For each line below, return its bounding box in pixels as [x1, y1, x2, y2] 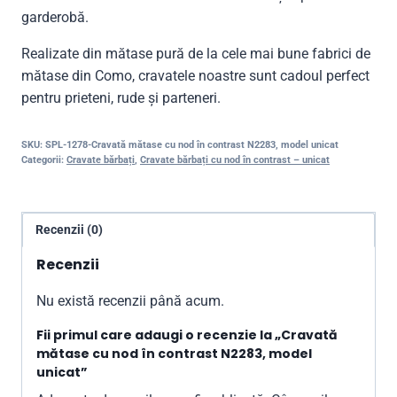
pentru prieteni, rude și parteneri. [21, 89, 221, 106]
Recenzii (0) [35, 222, 104, 237]
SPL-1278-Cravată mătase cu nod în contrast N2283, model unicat [45, 138, 339, 151]
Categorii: [21, 153, 66, 166]
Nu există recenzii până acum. [36, 292, 224, 310]
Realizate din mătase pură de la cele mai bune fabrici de [21, 44, 370, 62]
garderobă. [21, 8, 89, 26]
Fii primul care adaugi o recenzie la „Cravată [36, 326, 338, 345]
